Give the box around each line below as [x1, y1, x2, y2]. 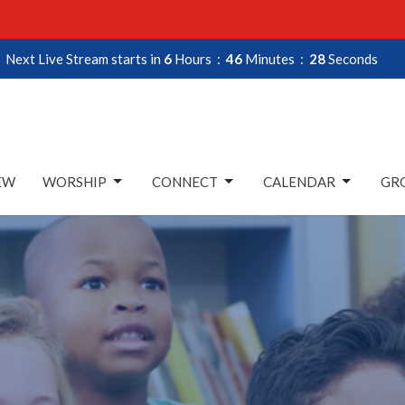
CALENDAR [263, 173, 335, 190]
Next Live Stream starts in [5, 50, 164, 67]
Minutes [245, 50, 295, 67]
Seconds [328, 50, 378, 67]
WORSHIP [42, 173, 107, 190]
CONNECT [152, 173, 218, 190]
